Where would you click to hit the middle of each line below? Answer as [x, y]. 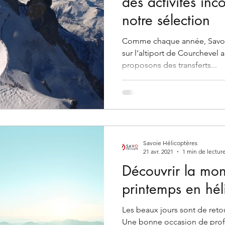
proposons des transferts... [170, 65]
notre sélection [166, 20]
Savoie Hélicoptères [170, 143]
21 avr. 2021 [158, 152]
